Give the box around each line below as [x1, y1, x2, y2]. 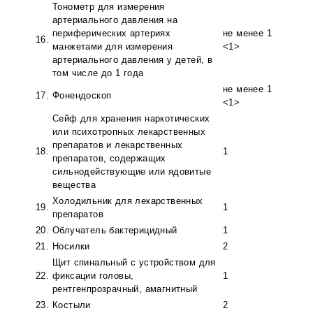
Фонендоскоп [52, 90, 112, 101]
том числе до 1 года [52, 68, 144, 79]
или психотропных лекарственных [52, 126, 205, 138]
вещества [52, 180, 96, 191]
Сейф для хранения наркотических [52, 113, 210, 124]
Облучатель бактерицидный [52, 225, 177, 236]
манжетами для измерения [52, 41, 173, 52]
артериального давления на [52, 15, 177, 26]
